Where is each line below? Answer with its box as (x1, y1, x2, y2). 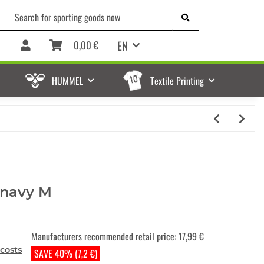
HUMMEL (52, 73, 84, 88)
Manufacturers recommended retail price (31, 229, 174, 244)
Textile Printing (150, 73, 204, 88)
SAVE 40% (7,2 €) (34, 246, 97, 261)
